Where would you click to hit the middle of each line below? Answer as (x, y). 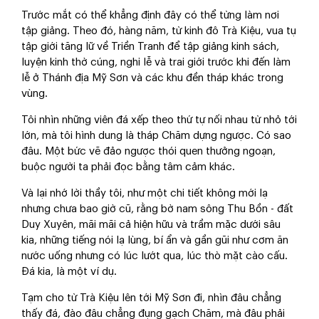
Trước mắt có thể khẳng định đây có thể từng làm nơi (150, 15)
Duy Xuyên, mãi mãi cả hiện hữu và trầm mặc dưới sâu (151, 225)
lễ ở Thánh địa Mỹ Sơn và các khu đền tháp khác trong (152, 78)
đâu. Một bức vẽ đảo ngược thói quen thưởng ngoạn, (148, 151)
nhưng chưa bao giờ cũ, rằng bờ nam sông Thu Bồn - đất (157, 209)
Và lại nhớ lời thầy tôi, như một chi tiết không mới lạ (145, 193)
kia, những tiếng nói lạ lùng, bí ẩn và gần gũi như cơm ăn (155, 240)
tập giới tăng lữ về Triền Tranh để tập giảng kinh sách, (150, 47)
